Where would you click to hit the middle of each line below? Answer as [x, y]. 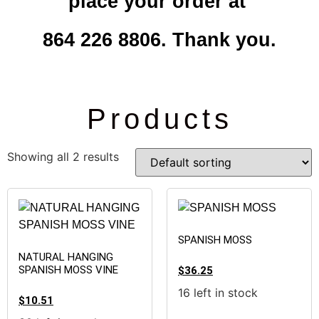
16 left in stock [218, 292]
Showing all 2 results [63, 157]
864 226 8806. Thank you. [159, 40]
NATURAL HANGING [66, 257]
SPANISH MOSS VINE [68, 270]
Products [159, 119]
